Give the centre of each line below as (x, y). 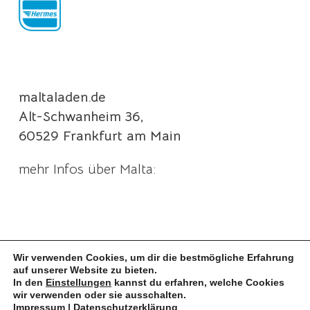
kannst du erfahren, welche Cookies (198, 282)
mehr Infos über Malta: (87, 170)
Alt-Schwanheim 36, (81, 117)
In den (29, 282)
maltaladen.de (62, 98)
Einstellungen (79, 282)
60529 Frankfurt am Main (99, 136)
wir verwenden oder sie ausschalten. (100, 295)
